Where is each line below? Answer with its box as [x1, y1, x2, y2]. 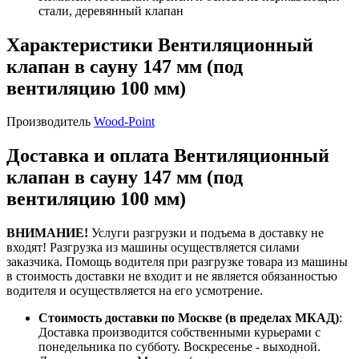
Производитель [6, 115, 91, 129]
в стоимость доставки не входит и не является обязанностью [6, 269, 337, 284]
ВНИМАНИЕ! [6, 226, 88, 240]
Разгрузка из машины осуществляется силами [50, 240, 300, 255]
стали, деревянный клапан [38, 3, 184, 18]
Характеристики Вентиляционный [6, 34, 313, 55]
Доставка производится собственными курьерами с [38, 325, 321, 340]
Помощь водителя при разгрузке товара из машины [66, 255, 348, 269]
